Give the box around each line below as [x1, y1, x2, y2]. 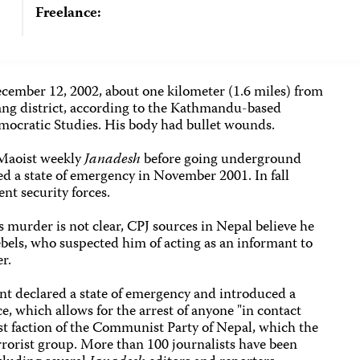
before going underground [141, 148, 302, 172]
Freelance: [35, 2, 101, 26]
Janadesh [84, 148, 141, 172]
